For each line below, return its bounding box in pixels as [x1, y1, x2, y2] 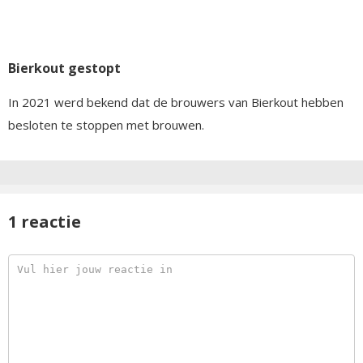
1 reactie [8, 210, 81, 233]
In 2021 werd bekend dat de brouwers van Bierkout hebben [8, 93, 344, 110]
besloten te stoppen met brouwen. [8, 116, 204, 133]
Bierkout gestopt [8, 58, 121, 77]
